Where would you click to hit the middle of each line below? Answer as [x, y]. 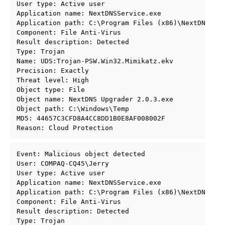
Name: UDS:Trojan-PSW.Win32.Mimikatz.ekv [95, 61]
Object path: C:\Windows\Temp [73, 109]
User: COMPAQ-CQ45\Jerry [63, 163]
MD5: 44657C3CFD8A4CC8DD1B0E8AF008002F [91, 118]
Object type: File [51, 90]
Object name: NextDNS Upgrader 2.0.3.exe [95, 99]
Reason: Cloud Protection [65, 128]
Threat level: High [53, 80]
